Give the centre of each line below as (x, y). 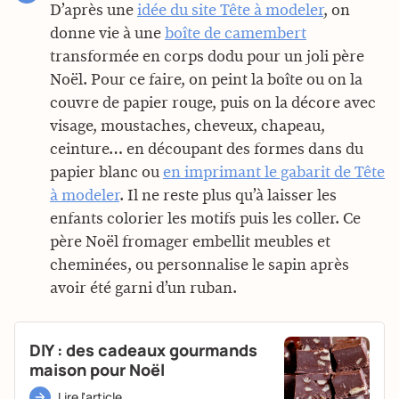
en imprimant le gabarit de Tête (274, 172)
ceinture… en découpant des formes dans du (207, 149)
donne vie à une (107, 33)
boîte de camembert (236, 33)
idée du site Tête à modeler (230, 10)
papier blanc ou (106, 172)
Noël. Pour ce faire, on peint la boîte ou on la (206, 80)
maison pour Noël (97, 370)
